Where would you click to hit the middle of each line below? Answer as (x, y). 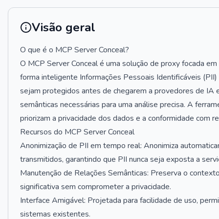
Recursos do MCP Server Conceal (77, 132)
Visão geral (64, 27)
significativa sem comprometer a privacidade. (96, 187)
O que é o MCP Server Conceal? (75, 50)
